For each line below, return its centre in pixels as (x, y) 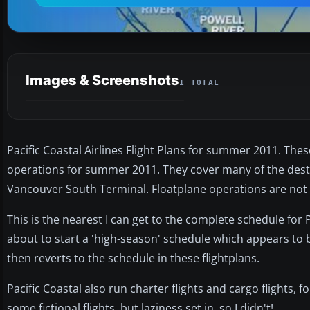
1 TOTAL (200, 82)
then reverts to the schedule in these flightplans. (133, 258)
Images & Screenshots (102, 80)
